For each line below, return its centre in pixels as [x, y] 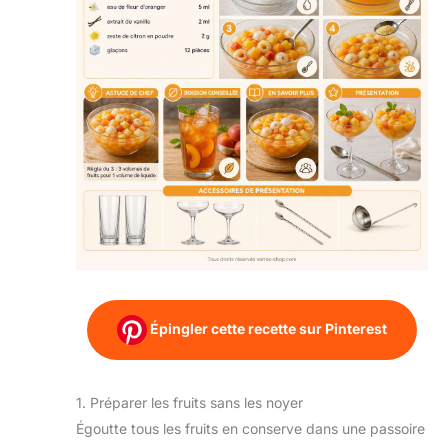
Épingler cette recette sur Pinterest [267, 328]
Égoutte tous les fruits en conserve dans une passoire [250, 428]
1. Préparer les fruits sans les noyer [189, 402]
